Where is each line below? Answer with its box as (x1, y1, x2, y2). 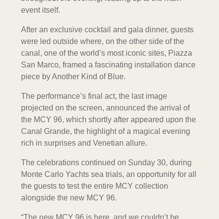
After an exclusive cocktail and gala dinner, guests (21, 25, 194, 34)
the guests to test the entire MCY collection (21, 181, 168, 190)
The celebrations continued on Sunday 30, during (21, 158, 192, 167)
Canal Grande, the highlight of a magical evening (21, 127, 190, 135)
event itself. (21, 5, 60, 14)
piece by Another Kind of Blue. (21, 72, 126, 81)
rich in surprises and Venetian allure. (21, 138, 147, 147)
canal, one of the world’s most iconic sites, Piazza (21, 48, 192, 57)
